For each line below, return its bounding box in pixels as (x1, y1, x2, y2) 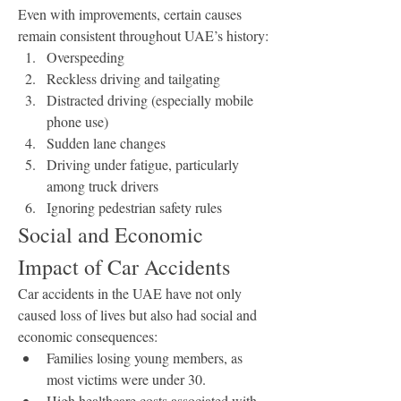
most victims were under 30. (47, 370, 206, 388)
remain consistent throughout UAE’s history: (18, 26, 269, 45)
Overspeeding (47, 47, 124, 66)
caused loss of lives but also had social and (18, 305, 257, 324)
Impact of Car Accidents (18, 252, 230, 281)
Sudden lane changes (47, 133, 166, 152)
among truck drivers (47, 176, 158, 195)
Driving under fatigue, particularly (47, 155, 239, 174)
